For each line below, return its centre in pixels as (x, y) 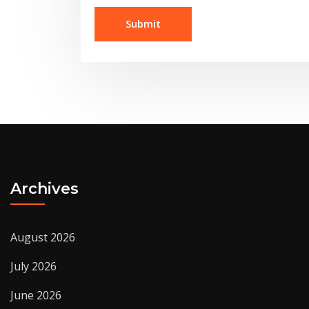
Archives (44, 188)
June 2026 (36, 296)
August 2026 (43, 238)
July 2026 (33, 267)
